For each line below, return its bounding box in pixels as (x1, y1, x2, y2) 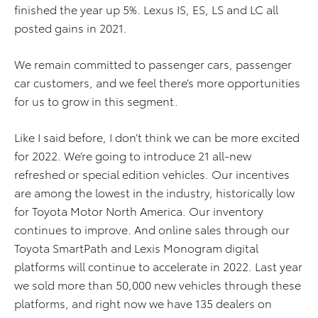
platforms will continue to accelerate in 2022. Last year (14, 258, 302, 274)
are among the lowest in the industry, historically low (14, 184, 295, 200)
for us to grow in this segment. (14, 92, 178, 109)
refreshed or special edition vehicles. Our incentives (14, 165, 290, 182)
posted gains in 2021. (14, 19, 127, 35)
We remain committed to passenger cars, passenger (14, 55, 292, 72)
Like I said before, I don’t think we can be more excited (14, 128, 300, 145)
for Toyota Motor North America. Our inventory (14, 202, 263, 219)
